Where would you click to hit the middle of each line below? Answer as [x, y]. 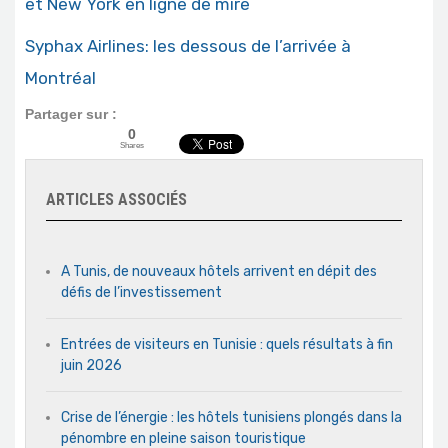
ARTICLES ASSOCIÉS [116, 200]
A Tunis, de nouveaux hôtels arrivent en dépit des [219, 272]
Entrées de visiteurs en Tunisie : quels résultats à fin [227, 345]
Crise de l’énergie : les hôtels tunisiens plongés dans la [231, 418]
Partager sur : [71, 114]
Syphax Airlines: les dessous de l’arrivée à [190, 46]
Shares [132, 145]
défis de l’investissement [141, 293]
